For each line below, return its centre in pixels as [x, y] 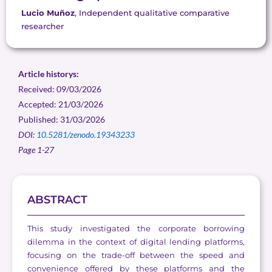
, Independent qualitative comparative [152, 13]
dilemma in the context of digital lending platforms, [136, 242]
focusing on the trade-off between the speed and [136, 255]
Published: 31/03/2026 [62, 120]
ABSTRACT [57, 200]
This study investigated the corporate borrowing [136, 229]
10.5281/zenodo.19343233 [86, 135]
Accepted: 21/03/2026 [61, 104]
